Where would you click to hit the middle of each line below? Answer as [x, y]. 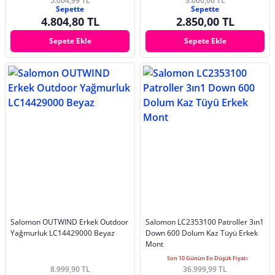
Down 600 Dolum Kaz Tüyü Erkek [202, 233]
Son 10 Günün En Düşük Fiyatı [207, 258]
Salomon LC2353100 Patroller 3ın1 [205, 222]
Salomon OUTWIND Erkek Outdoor [69, 222]
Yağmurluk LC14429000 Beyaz [63, 233]
